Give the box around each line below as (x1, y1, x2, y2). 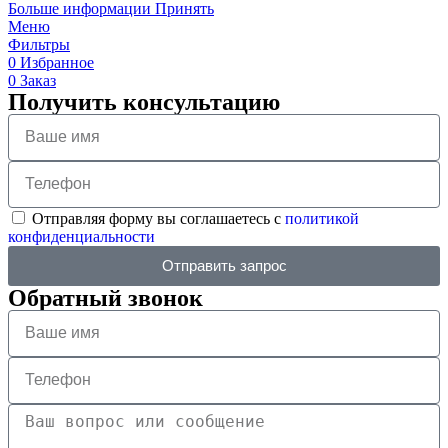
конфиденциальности (8, 227, 155, 245)
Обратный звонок (8, 284, 203, 311)
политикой (285, 209, 359, 227)
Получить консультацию (8, 88, 280, 115)
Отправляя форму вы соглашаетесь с (32, 209, 285, 227)
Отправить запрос (161, 257, 287, 275)
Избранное (20, 53, 94, 71)
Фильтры (8, 35, 70, 53)
